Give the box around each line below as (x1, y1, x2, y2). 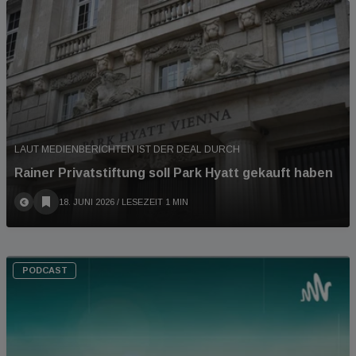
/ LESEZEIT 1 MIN (114, 197, 188, 207)
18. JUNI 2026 (59, 197, 114, 207)
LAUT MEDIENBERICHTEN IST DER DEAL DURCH (14, 144, 240, 156)
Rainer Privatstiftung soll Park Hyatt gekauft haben (14, 166, 333, 180)
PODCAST (21, 265, 68, 276)
